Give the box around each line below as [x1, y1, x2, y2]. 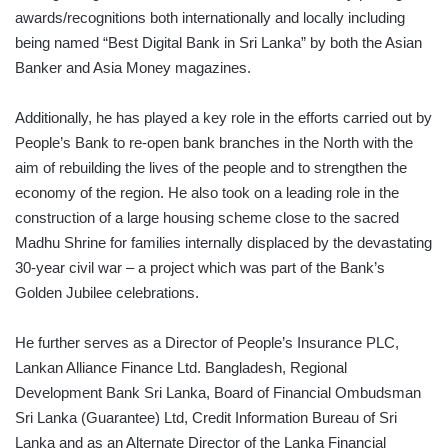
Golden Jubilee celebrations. [15, 283, 199, 301]
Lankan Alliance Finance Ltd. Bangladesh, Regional [15, 358, 347, 376]
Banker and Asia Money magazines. [15, 58, 251, 76]
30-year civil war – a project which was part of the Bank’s [15, 258, 385, 276]
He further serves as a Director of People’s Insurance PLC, [15, 333, 399, 351]
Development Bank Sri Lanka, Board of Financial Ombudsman [15, 383, 421, 401]
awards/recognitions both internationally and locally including [15, 8, 405, 26]
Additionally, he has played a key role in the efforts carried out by [15, 108, 432, 126]
